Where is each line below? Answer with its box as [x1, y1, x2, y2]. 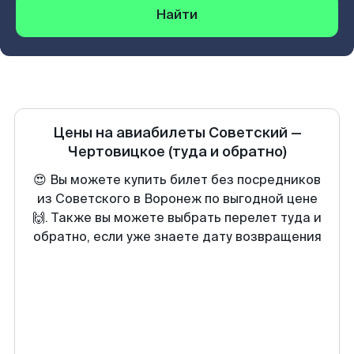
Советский [208, 123, 288, 142]
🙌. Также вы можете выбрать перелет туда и [32, 209, 322, 226]
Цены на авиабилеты [52, 123, 209, 142]
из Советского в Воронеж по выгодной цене [36, 190, 318, 207]
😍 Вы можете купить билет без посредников [33, 171, 321, 188]
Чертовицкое [67, 142, 165, 161]
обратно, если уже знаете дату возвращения [32, 228, 322, 245]
